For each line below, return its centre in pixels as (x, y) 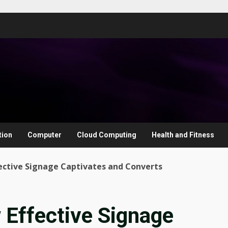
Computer (45, 135)
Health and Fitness (183, 135)
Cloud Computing (107, 135)
